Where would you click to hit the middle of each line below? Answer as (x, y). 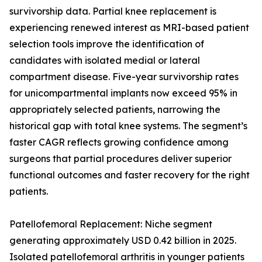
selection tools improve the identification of (107, 44)
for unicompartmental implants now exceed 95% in (123, 93)
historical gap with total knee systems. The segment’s (128, 126)
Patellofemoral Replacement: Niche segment (111, 224)
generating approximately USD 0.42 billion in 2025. (123, 241)
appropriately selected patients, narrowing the (115, 110)
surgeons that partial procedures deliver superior (120, 159)
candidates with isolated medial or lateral (105, 61)
